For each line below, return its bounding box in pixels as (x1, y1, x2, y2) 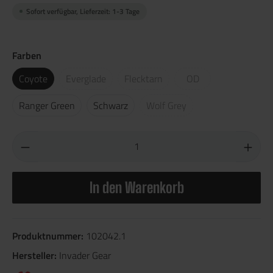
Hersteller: (12, 247, 59, 263)
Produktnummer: (12, 228, 86, 243)
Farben (12, 48, 41, 63)
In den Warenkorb (89, 178, 184, 196)
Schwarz (93, 97, 128, 113)
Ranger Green (19, 97, 75, 113)
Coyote (19, 71, 48, 86)
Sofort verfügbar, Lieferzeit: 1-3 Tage (26, 5, 140, 17)
